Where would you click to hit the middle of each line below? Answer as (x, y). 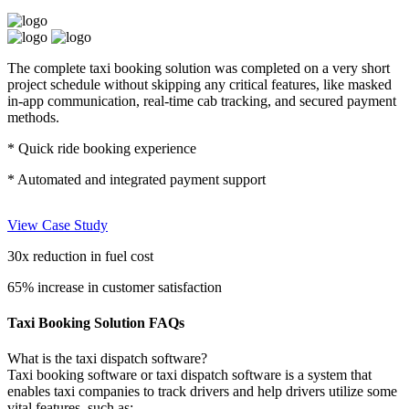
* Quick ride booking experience (102, 148)
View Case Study (58, 225)
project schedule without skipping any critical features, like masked (199, 84)
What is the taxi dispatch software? (107, 359)
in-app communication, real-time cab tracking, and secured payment (202, 100)
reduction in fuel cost (93, 256)
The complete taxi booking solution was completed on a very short (199, 68)
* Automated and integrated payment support (136, 179)
